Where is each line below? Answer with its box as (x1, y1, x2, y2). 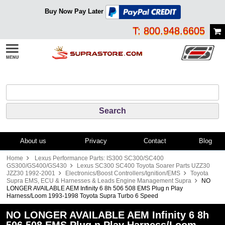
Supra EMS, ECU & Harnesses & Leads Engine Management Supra (7, 177, 191, 184)
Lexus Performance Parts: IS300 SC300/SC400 (35, 154, 164, 162)
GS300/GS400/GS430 (7, 162, 67, 169)
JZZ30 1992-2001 (7, 169, 55, 177)
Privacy (84, 137, 107, 145)
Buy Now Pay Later (44, 8, 103, 16)
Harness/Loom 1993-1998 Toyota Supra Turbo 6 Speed (7, 192, 158, 199)
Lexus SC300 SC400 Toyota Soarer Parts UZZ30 (77, 162, 210, 169)
